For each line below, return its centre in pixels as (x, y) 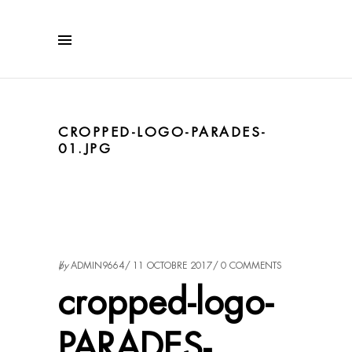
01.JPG (85, 148)
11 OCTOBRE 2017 (172, 266)
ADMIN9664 (97, 266)
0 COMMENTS (251, 266)
